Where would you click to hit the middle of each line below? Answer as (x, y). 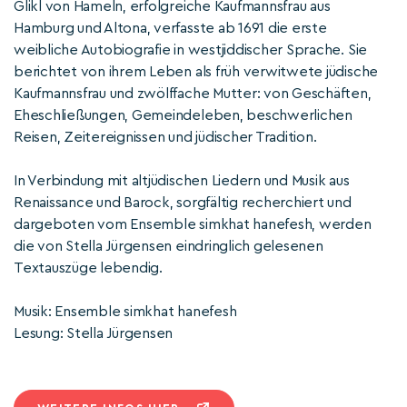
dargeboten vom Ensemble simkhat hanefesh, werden (193, 224)
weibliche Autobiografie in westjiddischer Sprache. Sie (191, 50)
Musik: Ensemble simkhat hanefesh (125, 312)
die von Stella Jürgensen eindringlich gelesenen (169, 246)
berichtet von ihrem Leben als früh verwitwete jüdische (196, 72)
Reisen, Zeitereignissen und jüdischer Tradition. (165, 137)
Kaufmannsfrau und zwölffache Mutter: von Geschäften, (193, 94)
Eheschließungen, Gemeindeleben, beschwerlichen (183, 115)
